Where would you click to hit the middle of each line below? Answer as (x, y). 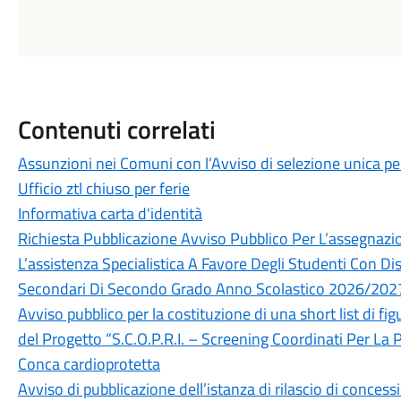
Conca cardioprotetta (89, 364)
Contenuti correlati (116, 129)
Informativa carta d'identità (110, 213)
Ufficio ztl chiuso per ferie (103, 188)
